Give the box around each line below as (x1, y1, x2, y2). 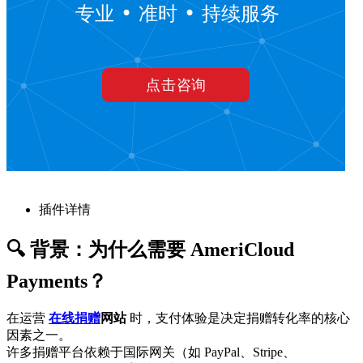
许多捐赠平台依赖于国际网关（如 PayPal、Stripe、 (6, 344, 296, 359)
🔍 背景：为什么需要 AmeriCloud (6, 238, 294, 260)
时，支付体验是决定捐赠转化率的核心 (126, 310, 350, 325)
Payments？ (6, 270, 107, 292)
